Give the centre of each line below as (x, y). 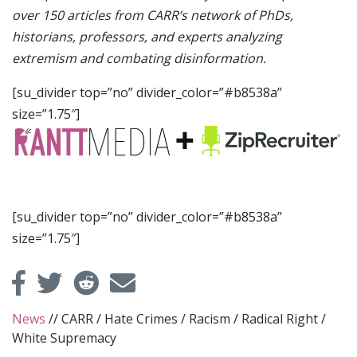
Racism (210, 318)
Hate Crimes (141, 318)
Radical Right (280, 318)
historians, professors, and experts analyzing (147, 37)
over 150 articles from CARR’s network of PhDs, (153, 16)
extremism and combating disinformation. (139, 59)
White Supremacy (64, 337)
